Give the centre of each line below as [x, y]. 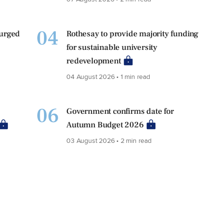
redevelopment [94, 61]
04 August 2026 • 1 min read [108, 77]
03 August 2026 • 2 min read [109, 140]
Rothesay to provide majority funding [132, 34]
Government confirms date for [120, 112]
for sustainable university [112, 48]
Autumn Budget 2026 [105, 125]
